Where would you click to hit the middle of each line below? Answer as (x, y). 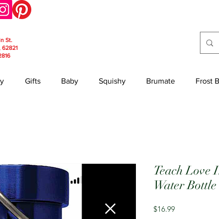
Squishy (112, 81)
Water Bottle (185, 185)
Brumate (161, 81)
